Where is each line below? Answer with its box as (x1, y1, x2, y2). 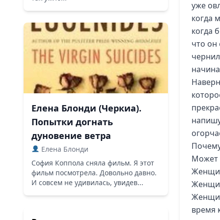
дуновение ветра (31, 130, 111, 141)
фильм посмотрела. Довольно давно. (31, 168, 157, 177)
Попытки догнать (31, 116, 113, 128)
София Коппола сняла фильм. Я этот (31, 158, 154, 167)
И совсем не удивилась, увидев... (31, 178, 143, 187)
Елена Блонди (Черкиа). (31, 102, 141, 114)
